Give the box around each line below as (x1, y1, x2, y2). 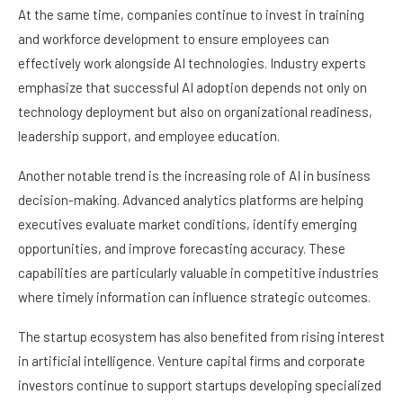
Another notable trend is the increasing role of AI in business (18, 167, 371, 184)
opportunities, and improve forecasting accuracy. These (18, 240, 345, 257)
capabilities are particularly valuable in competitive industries (18, 264, 379, 282)
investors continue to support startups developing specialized (18, 377, 381, 394)
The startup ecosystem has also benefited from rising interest (18, 328, 385, 345)
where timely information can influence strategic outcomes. (18, 289, 371, 306)
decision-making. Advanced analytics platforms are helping (18, 192, 363, 209)
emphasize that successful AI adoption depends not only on (18, 79, 367, 96)
